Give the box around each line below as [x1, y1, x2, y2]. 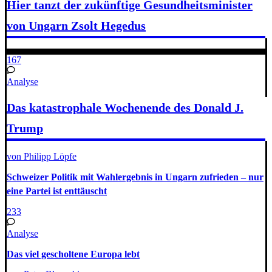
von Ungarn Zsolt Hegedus [7, 19, 146, 33]
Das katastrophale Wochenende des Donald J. [7, 101, 243, 115]
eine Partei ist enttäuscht [7, 186, 107, 197]
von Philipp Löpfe [7, 151, 76, 161]
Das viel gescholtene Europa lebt [7, 248, 140, 259]
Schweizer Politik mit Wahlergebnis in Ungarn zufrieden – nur [7, 172, 263, 183]
